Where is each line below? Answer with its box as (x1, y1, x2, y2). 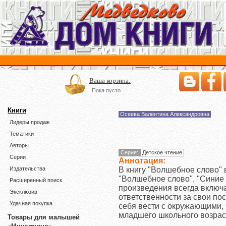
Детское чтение (142, 149, 182, 155)
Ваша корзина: (89, 77, 131, 84)
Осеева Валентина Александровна (120, 111, 209, 117)
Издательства (10, 165, 45, 172)
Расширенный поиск (10, 177, 62, 183)
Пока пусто (92, 87, 121, 93)
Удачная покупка (10, 200, 52, 206)
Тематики (10, 131, 34, 137)
